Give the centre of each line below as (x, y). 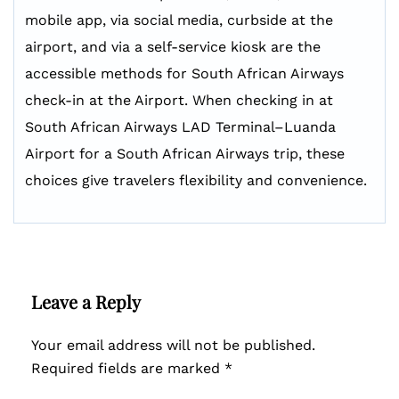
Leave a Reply (86, 301)
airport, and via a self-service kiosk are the (173, 47)
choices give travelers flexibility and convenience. (198, 180)
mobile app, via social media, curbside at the (179, 20)
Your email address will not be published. (173, 345)
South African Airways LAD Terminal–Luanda (180, 127)
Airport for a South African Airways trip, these (185, 154)
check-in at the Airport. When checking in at (179, 100)
